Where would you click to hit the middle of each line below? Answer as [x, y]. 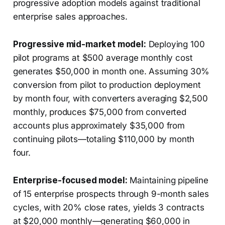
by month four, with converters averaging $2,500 [110, 99]
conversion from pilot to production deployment [107, 85]
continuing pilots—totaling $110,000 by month [104, 139]
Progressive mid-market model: [79, 44]
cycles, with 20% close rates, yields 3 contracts [108, 208]
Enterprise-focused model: [70, 181]
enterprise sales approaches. [70, 17]
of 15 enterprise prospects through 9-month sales [111, 194]
